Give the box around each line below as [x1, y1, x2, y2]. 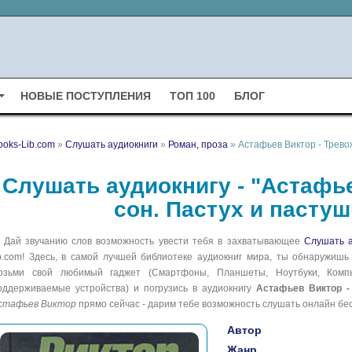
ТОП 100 [170, 90, 215, 103]
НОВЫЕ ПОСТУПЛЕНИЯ [20, 90, 151, 103]
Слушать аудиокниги [65, 139, 158, 151]
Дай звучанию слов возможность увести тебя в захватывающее [3, 236, 304, 247]
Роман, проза [168, 139, 228, 151]
